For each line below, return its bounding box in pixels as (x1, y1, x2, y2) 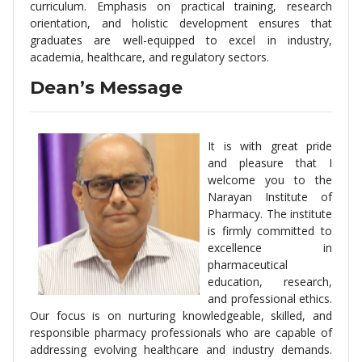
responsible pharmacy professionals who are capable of (30, 325, 332, 340)
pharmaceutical (208, 257, 288, 272)
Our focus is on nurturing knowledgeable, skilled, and (30, 308, 332, 323)
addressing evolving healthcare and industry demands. (30, 342, 332, 357)
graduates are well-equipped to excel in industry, (30, 32, 332, 48)
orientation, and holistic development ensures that (30, 15, 332, 31)
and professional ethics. (208, 291, 332, 306)
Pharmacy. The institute (208, 206, 332, 221)
